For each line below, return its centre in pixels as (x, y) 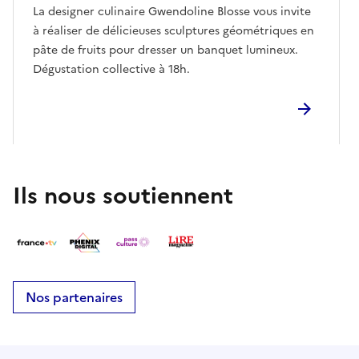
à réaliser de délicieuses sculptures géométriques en (173, 30)
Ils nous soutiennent (123, 195)
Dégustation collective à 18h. (111, 69)
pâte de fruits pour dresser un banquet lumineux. (165, 50)
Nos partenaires (74, 298)
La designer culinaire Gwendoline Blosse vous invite (172, 11)
